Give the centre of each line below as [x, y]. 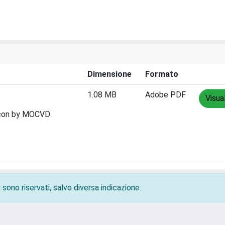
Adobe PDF [165, 95]
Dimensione [109, 74]
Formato [162, 74]
